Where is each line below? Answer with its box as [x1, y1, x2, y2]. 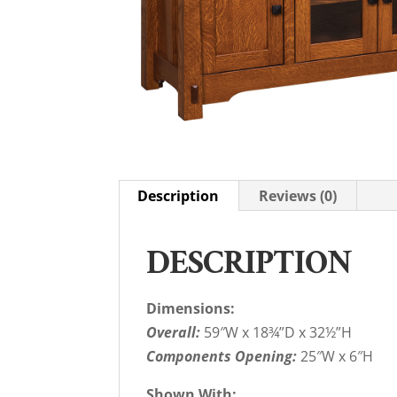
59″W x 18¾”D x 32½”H [200, 323, 353, 343]
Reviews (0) [259, 186, 338, 206]
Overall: [146, 323, 201, 343]
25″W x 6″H [300, 346, 374, 367]
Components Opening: [146, 346, 301, 367]
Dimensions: [146, 299, 236, 319]
